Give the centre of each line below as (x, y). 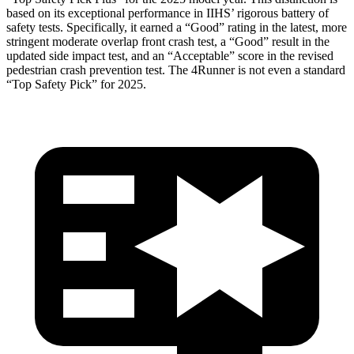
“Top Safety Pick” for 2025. (76, 84)
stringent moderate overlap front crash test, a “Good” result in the (168, 41)
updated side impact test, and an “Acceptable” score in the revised (170, 55)
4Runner (213, 70)
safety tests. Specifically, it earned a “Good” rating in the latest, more (177, 27)
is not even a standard (290, 70)
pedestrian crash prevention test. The (99, 70)
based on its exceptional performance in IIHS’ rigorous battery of (168, 13)
